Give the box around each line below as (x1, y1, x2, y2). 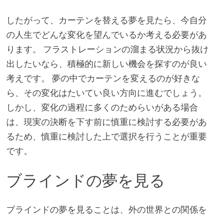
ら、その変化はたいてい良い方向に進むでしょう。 (6, 87, 207, 98)
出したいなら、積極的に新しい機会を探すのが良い (6, 58, 207, 69)
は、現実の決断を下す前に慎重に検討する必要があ (6, 116, 207, 127)
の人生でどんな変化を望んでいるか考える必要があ (6, 29, 207, 40)
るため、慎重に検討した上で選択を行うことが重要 (6, 130, 207, 142)
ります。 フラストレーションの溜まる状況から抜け (6, 43, 209, 55)
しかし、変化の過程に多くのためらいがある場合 (6, 101, 198, 113)
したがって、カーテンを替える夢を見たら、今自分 (6, 14, 207, 26)
